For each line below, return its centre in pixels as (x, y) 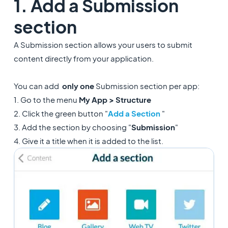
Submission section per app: (147, 86)
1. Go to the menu (46, 99)
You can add (38, 86)
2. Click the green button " (61, 113)
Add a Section (134, 113)
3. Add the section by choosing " (72, 127)
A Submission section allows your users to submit (103, 45)
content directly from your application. (84, 58)
